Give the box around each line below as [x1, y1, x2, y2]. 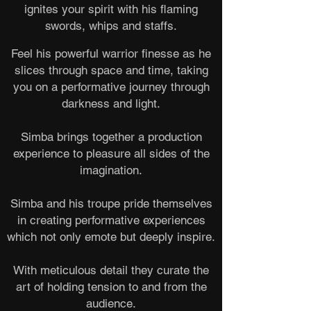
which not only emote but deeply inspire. [7, 230, 215, 244]
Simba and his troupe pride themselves [10, 196, 212, 210]
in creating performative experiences [17, 213, 205, 227]
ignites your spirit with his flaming [24, 2, 198, 16]
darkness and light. [62, 96, 160, 110]
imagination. [80, 163, 142, 177]
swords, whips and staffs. [45, 19, 177, 33]
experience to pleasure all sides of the [12, 146, 210, 160]
